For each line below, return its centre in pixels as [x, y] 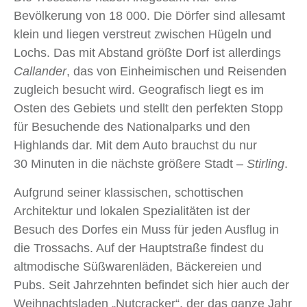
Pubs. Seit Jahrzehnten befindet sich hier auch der [151, 285]
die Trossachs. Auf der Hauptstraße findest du [139, 248]
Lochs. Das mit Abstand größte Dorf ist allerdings [147, 52]
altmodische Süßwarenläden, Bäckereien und [138, 266]
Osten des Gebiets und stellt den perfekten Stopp [148, 108]
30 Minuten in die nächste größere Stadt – [130, 163]
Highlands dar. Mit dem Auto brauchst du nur [135, 145]
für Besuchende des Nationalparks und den [132, 126]
